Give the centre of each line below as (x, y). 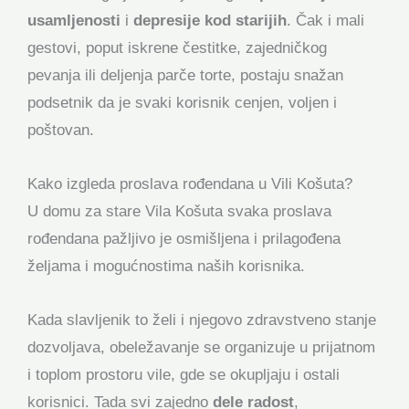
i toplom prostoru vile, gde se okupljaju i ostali (184, 374)
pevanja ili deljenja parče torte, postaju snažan (185, 75)
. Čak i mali (325, 20)
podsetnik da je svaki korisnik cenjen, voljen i (182, 102)
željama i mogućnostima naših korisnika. (168, 266)
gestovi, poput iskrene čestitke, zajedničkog (177, 47)
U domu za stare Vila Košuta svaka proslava (179, 211)
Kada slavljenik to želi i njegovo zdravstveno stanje (202, 320)
